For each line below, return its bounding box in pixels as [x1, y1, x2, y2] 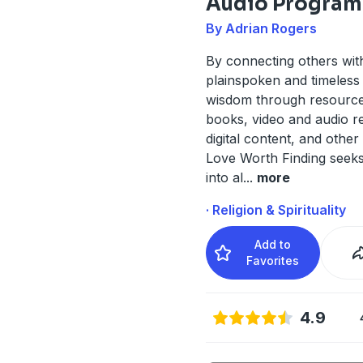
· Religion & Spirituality [205, 201, 346, 218]
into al [205, 169, 243, 186]
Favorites [246, 253, 300, 267]
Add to [254, 237, 292, 251]
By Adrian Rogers [205, 19, 317, 36]
